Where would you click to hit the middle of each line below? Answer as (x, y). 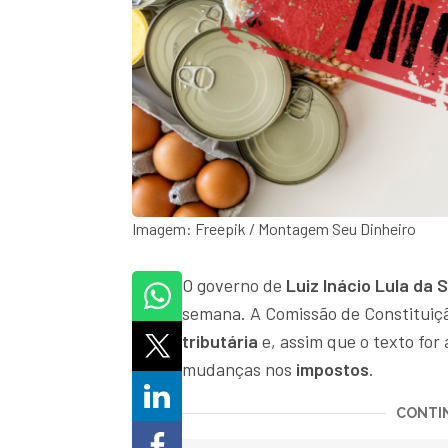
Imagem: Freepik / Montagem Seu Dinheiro (274, 229)
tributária (220, 341)
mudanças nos (239, 369)
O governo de (234, 285)
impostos (332, 369)
